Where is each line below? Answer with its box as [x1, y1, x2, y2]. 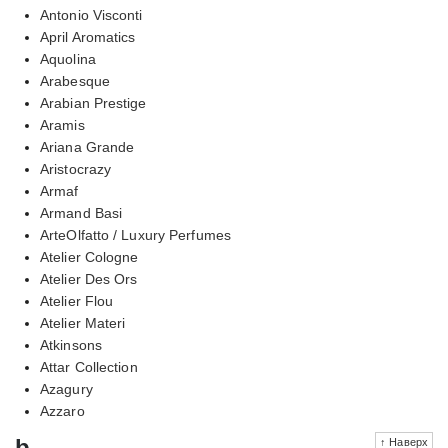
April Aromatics [40, 28, 136, 45]
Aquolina [40, 50, 96, 67]
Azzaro [40, 402, 85, 419]
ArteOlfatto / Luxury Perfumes [40, 226, 231, 243]
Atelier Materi [40, 314, 126, 331]
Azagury [40, 380, 93, 397]
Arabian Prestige [40, 94, 147, 111]
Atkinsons [40, 336, 102, 353]
